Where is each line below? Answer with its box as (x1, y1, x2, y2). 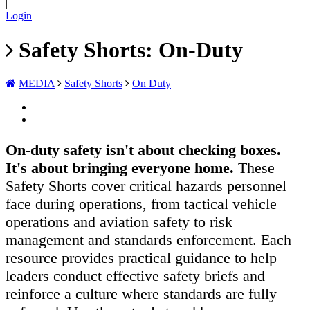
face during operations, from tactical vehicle (6, 195, 277, 213)
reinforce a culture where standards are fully (6, 285, 277, 303)
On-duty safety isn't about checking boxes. (6, 141, 281, 159)
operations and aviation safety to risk (6, 213, 232, 231)
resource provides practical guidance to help (6, 249, 277, 267)
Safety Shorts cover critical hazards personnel (6, 177, 286, 195)
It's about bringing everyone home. (6, 159, 234, 177)
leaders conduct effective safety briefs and (6, 267, 265, 285)
